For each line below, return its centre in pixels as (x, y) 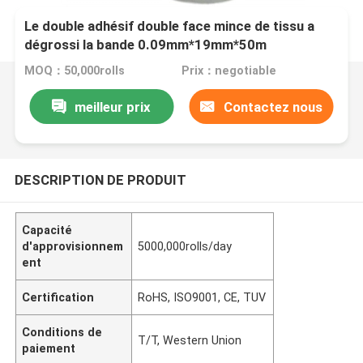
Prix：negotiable (228, 71)
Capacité (47, 230)
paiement (49, 348)
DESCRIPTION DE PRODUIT (100, 179)
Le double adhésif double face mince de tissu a (170, 26)
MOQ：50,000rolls (75, 71)
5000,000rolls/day (185, 246)
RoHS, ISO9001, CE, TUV (202, 297)
